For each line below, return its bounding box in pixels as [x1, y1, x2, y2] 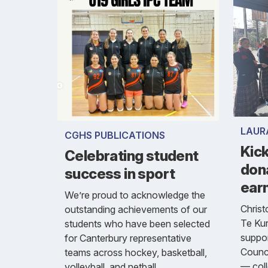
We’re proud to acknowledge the [65, 189, 205, 202]
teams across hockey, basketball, [65, 246, 207, 259]
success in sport [65, 165, 175, 183]
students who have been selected [65, 218, 210, 230]
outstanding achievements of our [65, 203, 207, 216]
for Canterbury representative [65, 232, 191, 245]
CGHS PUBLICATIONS [65, 129, 165, 142]
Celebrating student [65, 147, 199, 165]
